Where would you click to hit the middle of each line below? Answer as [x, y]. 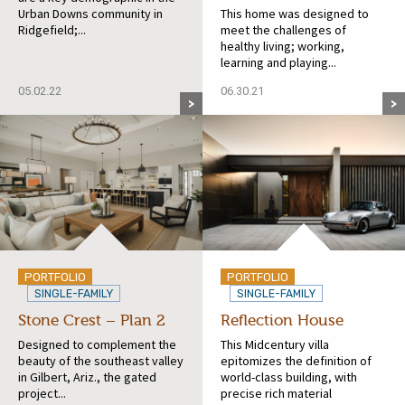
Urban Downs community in [90, 13]
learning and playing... [278, 62]
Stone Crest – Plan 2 [92, 320]
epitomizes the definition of [296, 360]
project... [42, 393]
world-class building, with [289, 377]
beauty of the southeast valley [101, 360]
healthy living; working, [283, 46]
